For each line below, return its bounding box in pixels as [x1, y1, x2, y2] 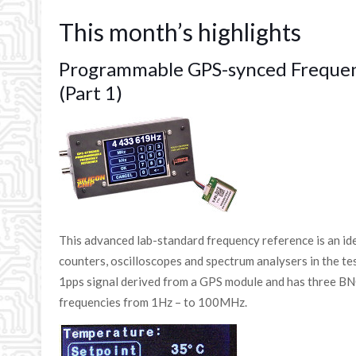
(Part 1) [59, 81, 123, 104]
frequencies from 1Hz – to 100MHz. [59, 295, 248, 309]
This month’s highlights [59, 17, 302, 46]
